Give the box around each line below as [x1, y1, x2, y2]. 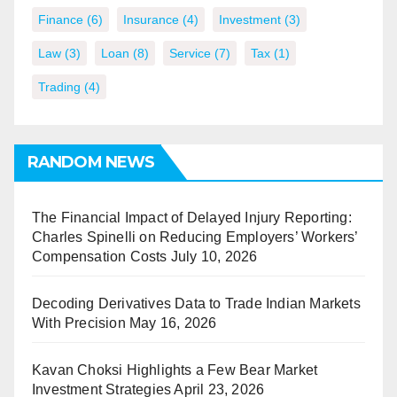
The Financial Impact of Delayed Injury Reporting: [32, 210, 352, 225]
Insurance [123, 12, 179, 27]
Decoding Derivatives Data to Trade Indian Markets [32, 296, 361, 311]
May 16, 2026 [129, 315, 217, 331]
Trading [38, 80, 81, 94]
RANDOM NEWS [27, 152, 155, 172]
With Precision [32, 315, 126, 331]
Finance [38, 12, 83, 27]
